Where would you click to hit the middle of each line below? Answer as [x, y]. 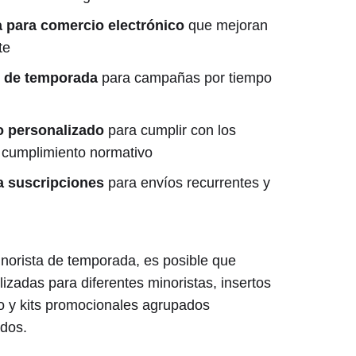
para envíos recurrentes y [187, 182]
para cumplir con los [170, 130]
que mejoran [226, 25]
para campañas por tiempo [184, 77]
